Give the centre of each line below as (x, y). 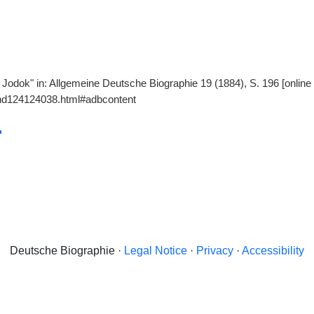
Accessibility (273, 251)
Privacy (215, 251)
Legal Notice (156, 251)
